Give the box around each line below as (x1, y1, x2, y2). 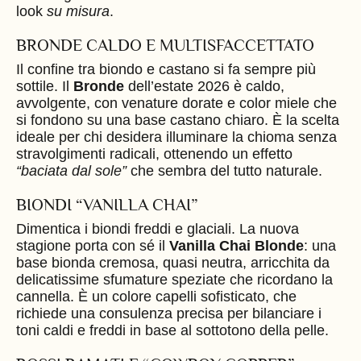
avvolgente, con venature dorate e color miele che (16, 94, 337, 111)
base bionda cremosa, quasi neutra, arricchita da (16, 255, 330, 272)
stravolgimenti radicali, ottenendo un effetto (16, 145, 293, 162)
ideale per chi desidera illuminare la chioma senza (16, 128, 337, 145)
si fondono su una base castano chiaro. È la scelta (16, 111, 339, 128)
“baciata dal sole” (16, 162, 127, 179)
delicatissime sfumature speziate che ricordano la (16, 272, 333, 288)
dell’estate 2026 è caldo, (124, 77, 284, 94)
